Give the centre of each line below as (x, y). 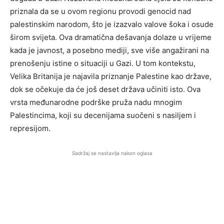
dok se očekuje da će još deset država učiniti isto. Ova (105, 89)
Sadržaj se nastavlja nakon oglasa (112, 153)
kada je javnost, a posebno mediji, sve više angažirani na (109, 50)
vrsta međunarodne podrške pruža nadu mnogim (96, 102)
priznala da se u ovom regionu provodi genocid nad (100, 11)
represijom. (30, 128)
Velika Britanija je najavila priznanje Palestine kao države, (111, 76)
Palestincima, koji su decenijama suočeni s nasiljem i (103, 115)
